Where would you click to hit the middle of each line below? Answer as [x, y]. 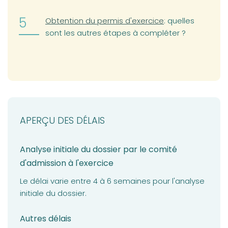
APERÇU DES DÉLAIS [62, 121]
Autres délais [46, 219]
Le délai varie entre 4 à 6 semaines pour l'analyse [112, 181]
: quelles [179, 20]
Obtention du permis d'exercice [105, 20]
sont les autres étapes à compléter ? [116, 33]
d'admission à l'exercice [67, 163]
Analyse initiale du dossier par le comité [98, 150]
